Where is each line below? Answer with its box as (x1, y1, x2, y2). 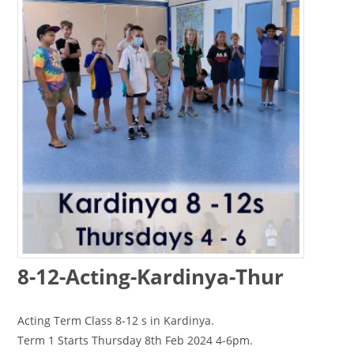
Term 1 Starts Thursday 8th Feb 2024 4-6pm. (17, 332, 254, 348)
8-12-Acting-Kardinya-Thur (17, 262, 284, 291)
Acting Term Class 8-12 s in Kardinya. (17, 312, 215, 328)
